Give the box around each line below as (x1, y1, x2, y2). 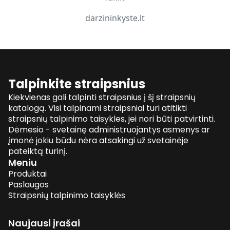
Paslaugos (8, 179, 49, 191)
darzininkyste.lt (85, 12, 145, 24)
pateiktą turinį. (8, 145, 67, 158)
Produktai (8, 168, 47, 180)
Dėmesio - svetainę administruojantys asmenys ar (8, 124, 210, 136)
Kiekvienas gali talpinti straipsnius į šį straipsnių (8, 91, 196, 104)
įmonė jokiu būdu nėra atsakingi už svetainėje (8, 135, 188, 147)
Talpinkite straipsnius (8, 75, 145, 93)
